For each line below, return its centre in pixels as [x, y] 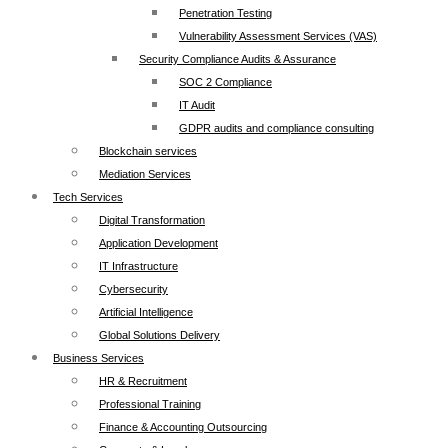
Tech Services [88, 197]
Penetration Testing [225, 13]
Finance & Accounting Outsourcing [183, 427]
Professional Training [150, 404]
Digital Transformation [152, 220]
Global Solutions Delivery [159, 335]
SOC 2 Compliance [225, 82]
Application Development [158, 243]
